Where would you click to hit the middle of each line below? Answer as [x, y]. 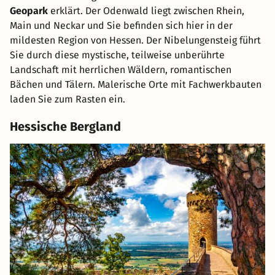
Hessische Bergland [65, 127]
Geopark [29, 11]
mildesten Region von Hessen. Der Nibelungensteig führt [135, 41]
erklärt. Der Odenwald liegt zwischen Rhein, [146, 11]
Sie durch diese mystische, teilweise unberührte [117, 55]
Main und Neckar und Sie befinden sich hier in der [121, 26]
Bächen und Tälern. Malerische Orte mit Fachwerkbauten [136, 85]
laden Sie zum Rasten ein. [68, 99]
